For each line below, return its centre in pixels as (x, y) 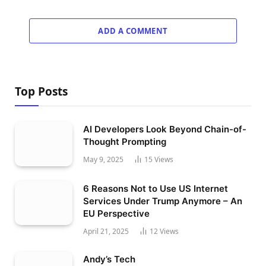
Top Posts (41, 92)
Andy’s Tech (109, 259)
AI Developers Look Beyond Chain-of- (165, 129)
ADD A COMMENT (133, 31)
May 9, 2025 (103, 160)
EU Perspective (116, 213)
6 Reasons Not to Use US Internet (156, 188)
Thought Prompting (125, 142)
